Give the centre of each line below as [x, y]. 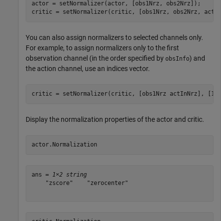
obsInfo [177, 58]
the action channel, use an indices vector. [88, 68]
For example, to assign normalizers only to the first [102, 48]
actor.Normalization [64, 145]
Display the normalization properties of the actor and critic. [115, 119]
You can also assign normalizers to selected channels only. [114, 37]
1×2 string [69, 175]
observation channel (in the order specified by [95, 58]
